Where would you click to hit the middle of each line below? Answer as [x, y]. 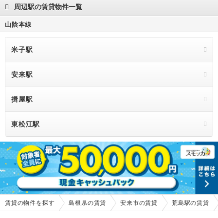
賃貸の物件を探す [30, 203]
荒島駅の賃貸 [191, 203]
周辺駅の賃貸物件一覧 [48, 7]
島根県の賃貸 [88, 203]
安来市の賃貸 [139, 203]
